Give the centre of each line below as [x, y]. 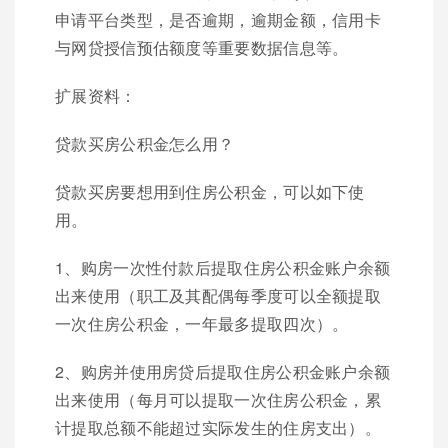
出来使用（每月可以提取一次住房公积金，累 [218, 399]
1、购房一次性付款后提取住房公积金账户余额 [223, 267]
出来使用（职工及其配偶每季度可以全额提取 [218, 295]
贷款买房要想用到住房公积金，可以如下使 [210, 191]
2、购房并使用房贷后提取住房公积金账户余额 [223, 371]
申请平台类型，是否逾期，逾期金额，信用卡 [218, 19]
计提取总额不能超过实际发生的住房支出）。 [218, 427]
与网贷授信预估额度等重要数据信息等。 [202, 47]
